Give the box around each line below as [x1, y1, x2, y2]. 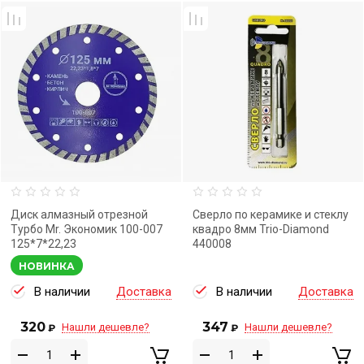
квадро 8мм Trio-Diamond [193, 223, 329, 236]
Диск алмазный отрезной [11, 208, 148, 221]
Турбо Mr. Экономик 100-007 [11, 223, 162, 236]
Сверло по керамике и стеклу [193, 208, 349, 221]
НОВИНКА [19, 260, 75, 272]
